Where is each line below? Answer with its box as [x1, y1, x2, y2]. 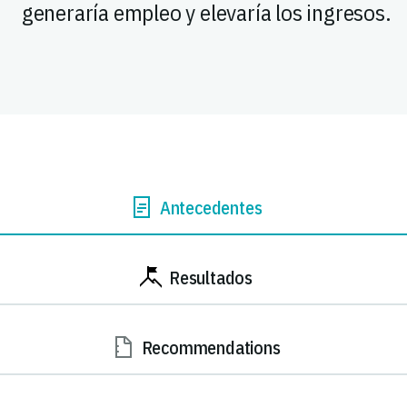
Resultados [169, 264, 253, 290]
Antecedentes [159, 194, 263, 220]
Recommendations [141, 334, 281, 360]
